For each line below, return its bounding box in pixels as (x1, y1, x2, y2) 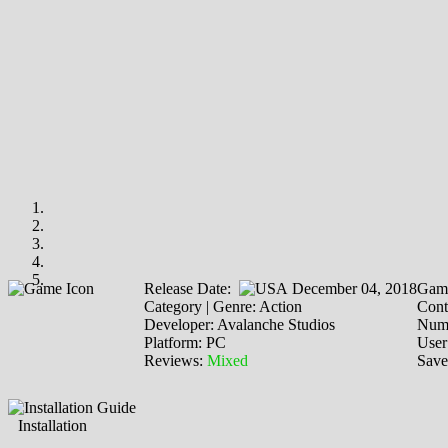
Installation (18, 416, 87, 434)
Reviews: (144, 351, 207, 369)
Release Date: (144, 279, 239, 297)
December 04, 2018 (288, 279, 417, 297)
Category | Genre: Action (144, 297, 302, 315)
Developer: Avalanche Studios (144, 315, 335, 333)
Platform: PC (144, 333, 226, 351)
